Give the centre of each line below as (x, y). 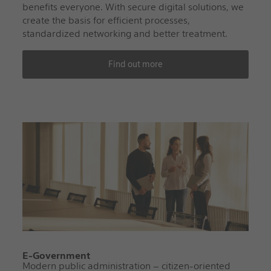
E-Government (56, 255)
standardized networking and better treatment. (125, 33)
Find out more (135, 64)
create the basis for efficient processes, (106, 20)
